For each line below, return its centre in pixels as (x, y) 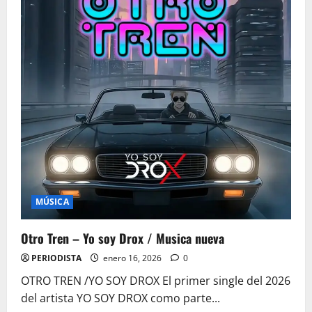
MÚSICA (52, 202)
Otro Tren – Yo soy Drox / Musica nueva (123, 239)
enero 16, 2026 (132, 258)
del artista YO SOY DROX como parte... (120, 298)
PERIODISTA (56, 258)
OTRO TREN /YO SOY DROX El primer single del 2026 (156, 281)
